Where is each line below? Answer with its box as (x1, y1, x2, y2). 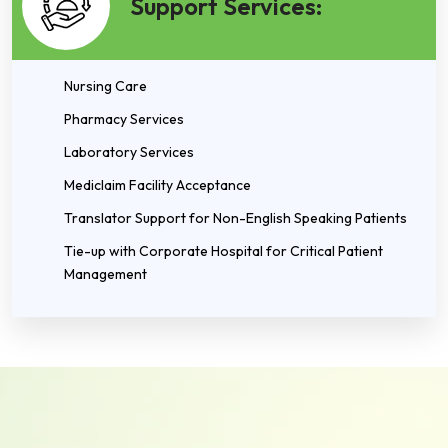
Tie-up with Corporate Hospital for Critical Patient (64, 242, 383, 260)
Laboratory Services (64, 143, 194, 161)
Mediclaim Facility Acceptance (64, 176, 251, 194)
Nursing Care (64, 77, 147, 95)
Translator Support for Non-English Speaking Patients (64, 209, 407, 227)
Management (64, 265, 147, 283)
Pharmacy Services (64, 110, 184, 128)
